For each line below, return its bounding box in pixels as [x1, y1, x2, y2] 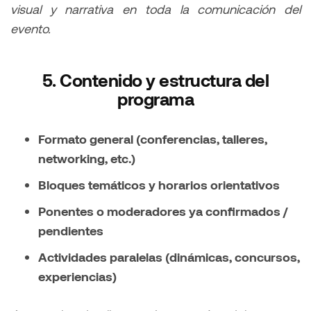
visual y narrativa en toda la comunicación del [10, 1, 301, 17]
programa [117, 88, 194, 110]
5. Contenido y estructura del [42, 69, 269, 91]
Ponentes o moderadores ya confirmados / [38, 203, 287, 219]
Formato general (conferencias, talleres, [38, 131, 267, 147]
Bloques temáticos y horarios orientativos [38, 177, 280, 193]
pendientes [38, 223, 103, 239]
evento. [10, 21, 51, 37]
